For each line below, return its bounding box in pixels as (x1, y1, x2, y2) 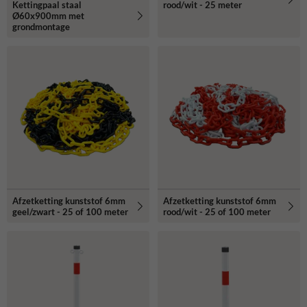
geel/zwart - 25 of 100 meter (12, 206, 128, 218)
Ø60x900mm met (12, 10, 84, 22)
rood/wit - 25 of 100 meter (163, 206, 271, 218)
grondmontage (12, 21, 70, 33)
